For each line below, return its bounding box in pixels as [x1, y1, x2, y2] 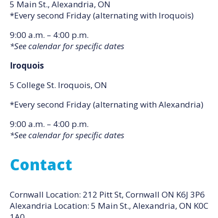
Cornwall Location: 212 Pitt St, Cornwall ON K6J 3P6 [10, 189, 205, 200]
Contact [10, 154, 73, 175]
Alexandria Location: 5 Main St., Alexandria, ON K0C [10, 200, 208, 211]
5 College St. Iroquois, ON [10, 79, 107, 91]
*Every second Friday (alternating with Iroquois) [10, 10, 194, 21]
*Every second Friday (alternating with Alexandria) [10, 99, 203, 110]
